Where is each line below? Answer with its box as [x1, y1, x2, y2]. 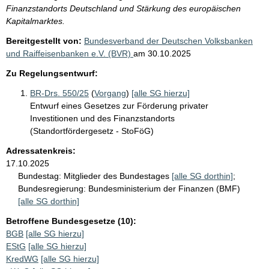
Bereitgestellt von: [6, 35, 82, 46]
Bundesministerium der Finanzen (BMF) [88, 183, 240, 193]
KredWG [6, 253, 38, 264]
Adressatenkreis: [6, 145, 76, 156]
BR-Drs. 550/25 [30, 88, 89, 98]
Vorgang [94, 88, 126, 98]
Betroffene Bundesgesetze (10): [6, 216, 136, 226]
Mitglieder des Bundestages [64, 171, 172, 181]
